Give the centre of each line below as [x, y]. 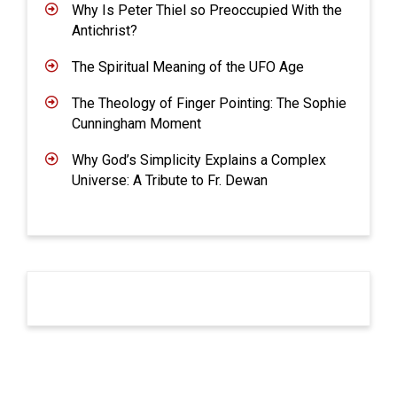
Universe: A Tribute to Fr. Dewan [169, 181]
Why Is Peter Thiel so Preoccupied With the [206, 11]
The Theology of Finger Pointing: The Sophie [209, 104]
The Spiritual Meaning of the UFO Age [187, 67]
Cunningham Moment [136, 124]
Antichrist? [104, 31]
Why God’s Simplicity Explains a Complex [198, 160]
